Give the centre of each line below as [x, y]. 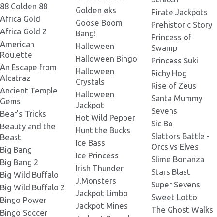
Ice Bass [90, 143]
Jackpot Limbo [102, 193]
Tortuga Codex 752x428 [99, 63]
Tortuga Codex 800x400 [99, 94]
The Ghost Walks [182, 210]
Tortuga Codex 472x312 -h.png [110, 35]
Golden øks [96, 10]
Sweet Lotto [174, 197]
